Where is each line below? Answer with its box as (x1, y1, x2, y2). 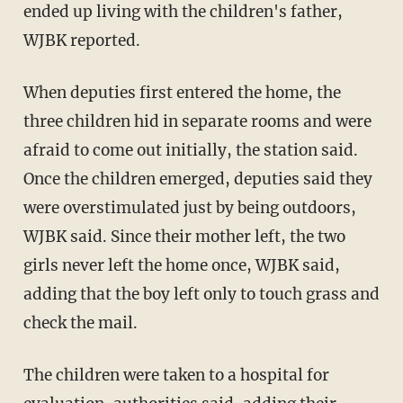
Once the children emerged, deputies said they (22, 168, 372, 189)
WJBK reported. (22, 30, 140, 50)
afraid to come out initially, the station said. (22, 139, 358, 160)
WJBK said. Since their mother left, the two (22, 226, 345, 246)
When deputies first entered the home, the (22, 82, 39, 103)
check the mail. (22, 312, 138, 333)
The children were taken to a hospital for (22, 364, 34, 385)
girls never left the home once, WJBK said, (22, 255, 340, 275)
